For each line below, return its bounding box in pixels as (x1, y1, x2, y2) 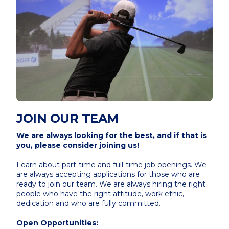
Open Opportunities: (16, 218, 98, 228)
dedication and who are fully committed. (16, 199, 161, 209)
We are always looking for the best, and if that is (16, 131, 207, 141)
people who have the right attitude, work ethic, (16, 189, 184, 199)
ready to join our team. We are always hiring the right (16, 179, 205, 189)
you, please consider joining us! (16, 141, 139, 150)
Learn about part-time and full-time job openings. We (16, 160, 207, 170)
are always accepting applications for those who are (16, 170, 200, 179)
